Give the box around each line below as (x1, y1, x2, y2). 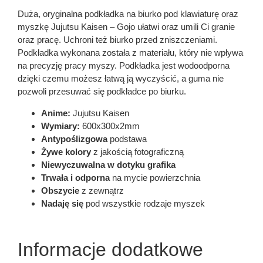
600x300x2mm (80, 120, 140, 131)
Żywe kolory (41, 146, 91, 157)
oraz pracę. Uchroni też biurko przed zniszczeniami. (18, 35, 217, 45)
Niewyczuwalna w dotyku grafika (41, 159, 176, 170)
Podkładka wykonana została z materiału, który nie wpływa (18, 48, 243, 58)
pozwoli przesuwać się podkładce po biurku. (18, 86, 186, 97)
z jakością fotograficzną (91, 146, 184, 157)
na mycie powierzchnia (110, 172, 200, 183)
